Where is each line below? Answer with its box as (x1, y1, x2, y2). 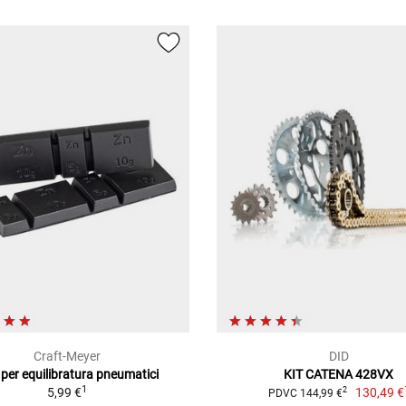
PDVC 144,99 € (267, 386, 343, 400)
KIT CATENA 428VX (284, 366, 394, 382)
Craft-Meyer (33, 348, 101, 363)
